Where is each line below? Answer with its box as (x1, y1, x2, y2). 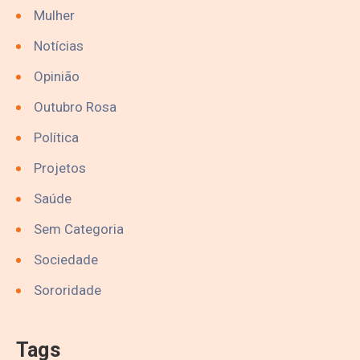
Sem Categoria (34, 220, 124, 237)
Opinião (34, 67, 80, 84)
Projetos (34, 159, 86, 176)
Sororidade (34, 281, 101, 298)
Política (34, 129, 79, 145)
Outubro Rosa (34, 98, 117, 115)
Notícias (34, 37, 84, 54)
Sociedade (34, 251, 98, 268)
